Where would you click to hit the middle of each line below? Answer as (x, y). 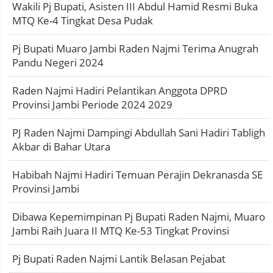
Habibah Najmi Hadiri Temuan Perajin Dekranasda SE (137, 175)
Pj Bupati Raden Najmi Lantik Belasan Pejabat (119, 259)
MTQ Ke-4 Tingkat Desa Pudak (83, 20)
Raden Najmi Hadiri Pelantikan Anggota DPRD (120, 90)
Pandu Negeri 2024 (58, 62)
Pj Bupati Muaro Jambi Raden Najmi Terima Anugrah (135, 48)
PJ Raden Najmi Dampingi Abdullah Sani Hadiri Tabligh (139, 133)
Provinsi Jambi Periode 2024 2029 (92, 105)
